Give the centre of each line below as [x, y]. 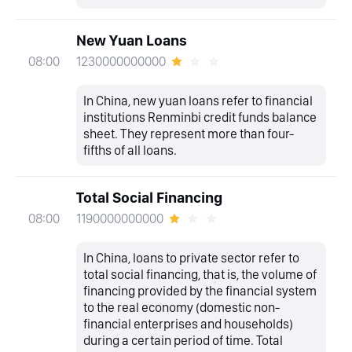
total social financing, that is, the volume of [200, 274]
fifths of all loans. [130, 150]
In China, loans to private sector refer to [192, 257]
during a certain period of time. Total [183, 340]
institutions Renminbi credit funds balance [200, 117]
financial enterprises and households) [189, 323]
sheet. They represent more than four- [189, 133]
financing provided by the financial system [200, 290]
